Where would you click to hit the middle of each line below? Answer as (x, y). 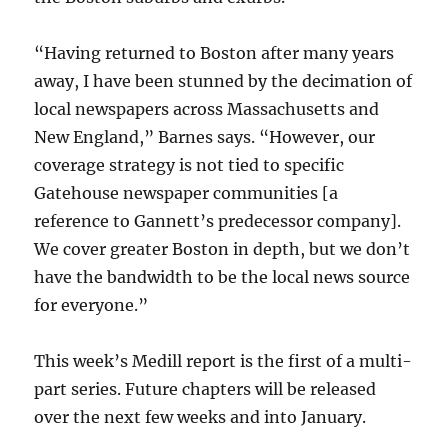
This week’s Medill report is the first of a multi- (223, 360)
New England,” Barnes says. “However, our (205, 136)
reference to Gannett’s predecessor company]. (218, 220)
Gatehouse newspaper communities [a (186, 192)
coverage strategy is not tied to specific (189, 164)
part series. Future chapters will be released (205, 388)
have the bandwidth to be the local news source (222, 276)
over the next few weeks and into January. (200, 416)
